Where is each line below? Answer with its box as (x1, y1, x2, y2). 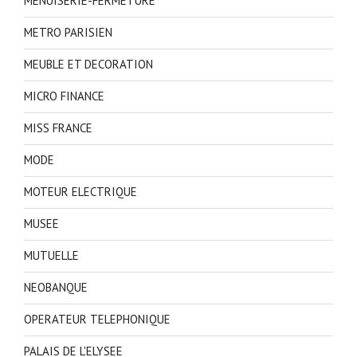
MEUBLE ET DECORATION (24, 57, 153, 73)
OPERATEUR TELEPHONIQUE (24, 312, 171, 328)
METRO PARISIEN (24, 25, 112, 41)
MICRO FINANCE (24, 88, 104, 104)
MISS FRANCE (24, 120, 92, 136)
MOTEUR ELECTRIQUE (24, 184, 137, 200)
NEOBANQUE (24, 280, 88, 296)
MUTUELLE (24, 248, 79, 264)
